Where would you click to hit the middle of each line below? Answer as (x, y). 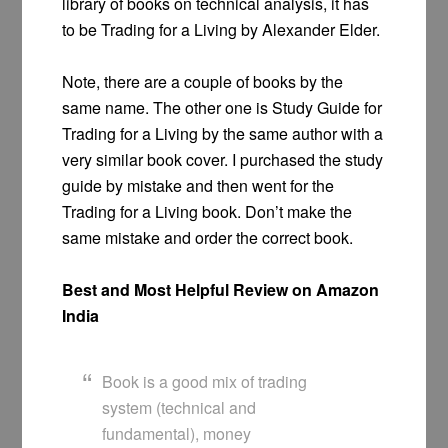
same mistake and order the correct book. (208, 238)
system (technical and (179, 408)
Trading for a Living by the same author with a (223, 134)
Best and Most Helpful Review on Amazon (221, 290)
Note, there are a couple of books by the (203, 82)
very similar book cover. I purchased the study (223, 160)
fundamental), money (177, 434)
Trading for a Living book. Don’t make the (207, 212)
